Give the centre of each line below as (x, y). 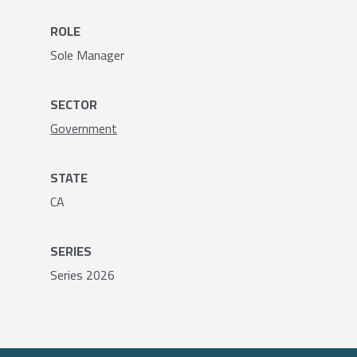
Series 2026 (82, 275)
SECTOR (74, 104)
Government (84, 128)
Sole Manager (87, 55)
